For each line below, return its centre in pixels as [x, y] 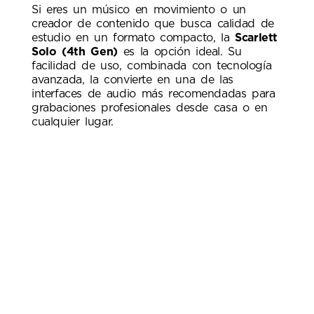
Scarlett [257, 37]
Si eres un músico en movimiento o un [139, 9]
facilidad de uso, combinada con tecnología [152, 66]
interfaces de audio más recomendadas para [153, 94]
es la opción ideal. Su [179, 52]
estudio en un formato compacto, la [134, 37]
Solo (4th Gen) [75, 52]
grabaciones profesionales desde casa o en [150, 108]
